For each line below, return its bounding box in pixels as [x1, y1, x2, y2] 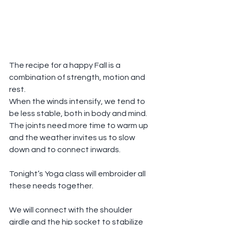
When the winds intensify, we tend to [9, 97, 147, 106]
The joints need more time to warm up [9, 122, 150, 130]
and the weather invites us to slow [9, 134, 137, 142]
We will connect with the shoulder [9, 206, 134, 214]
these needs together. [9, 182, 93, 190]
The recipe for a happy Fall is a [9, 61, 122, 70]
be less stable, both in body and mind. [9, 109, 149, 118]
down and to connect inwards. [9, 146, 122, 154]
